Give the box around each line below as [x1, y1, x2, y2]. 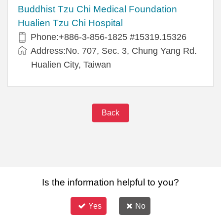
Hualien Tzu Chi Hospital [18, 17, 123, 28]
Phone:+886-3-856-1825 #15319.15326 [31, 32, 186, 42]
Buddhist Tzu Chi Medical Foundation [18, 3, 177, 14]
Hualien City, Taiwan [31, 59, 111, 70]
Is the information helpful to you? [42, 177, 179, 187]
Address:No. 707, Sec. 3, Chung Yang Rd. [31, 45, 197, 56]
